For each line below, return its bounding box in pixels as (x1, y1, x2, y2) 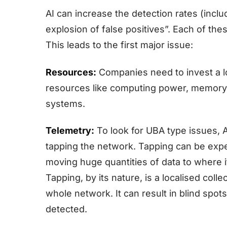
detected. (46, 203, 87, 214)
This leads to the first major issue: (46, 40, 193, 51)
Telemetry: (46, 125, 94, 136)
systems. (46, 98, 85, 109)
